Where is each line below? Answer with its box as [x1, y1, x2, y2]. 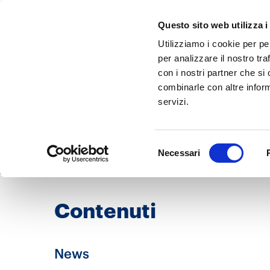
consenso [157, 169, 199, 180]
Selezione [157, 140, 201, 151]
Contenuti [54, 198, 156, 222]
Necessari [158, 148, 201, 158]
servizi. [158, 96, 189, 107]
